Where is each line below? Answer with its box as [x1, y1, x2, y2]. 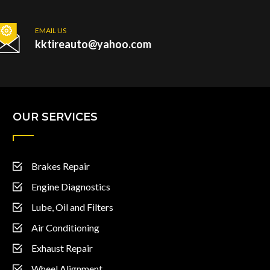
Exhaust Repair [31, 242, 93, 254]
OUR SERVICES [13, 110, 98, 124]
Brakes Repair [31, 160, 90, 172]
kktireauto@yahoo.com [34, 37, 151, 51]
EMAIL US [34, 26, 66, 36]
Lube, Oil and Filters [31, 201, 113, 213]
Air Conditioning [31, 222, 99, 234]
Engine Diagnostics [31, 181, 110, 193]
